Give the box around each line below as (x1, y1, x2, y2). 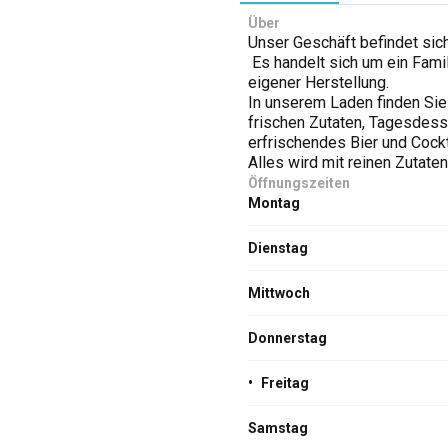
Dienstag (248, 240, 308, 256)
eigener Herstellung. (248, 73, 389, 92)
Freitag (261, 375, 309, 391)
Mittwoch (248, 285, 310, 301)
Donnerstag (248, 330, 327, 346)
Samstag (248, 420, 308, 436)
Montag (248, 195, 300, 211)
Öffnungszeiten (248, 175, 350, 191)
